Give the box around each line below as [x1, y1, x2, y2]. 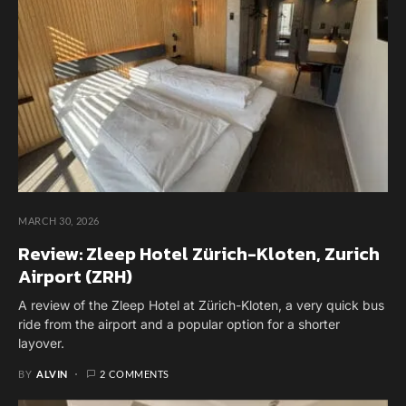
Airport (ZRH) [18, 263, 132, 291]
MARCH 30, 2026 [18, 215, 100, 227]
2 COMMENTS [100, 368, 169, 381]
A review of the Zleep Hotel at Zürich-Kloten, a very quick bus [18, 297, 384, 314]
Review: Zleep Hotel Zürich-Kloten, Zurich [18, 240, 380, 268]
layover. [18, 335, 64, 352]
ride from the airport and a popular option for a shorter [18, 316, 340, 333]
